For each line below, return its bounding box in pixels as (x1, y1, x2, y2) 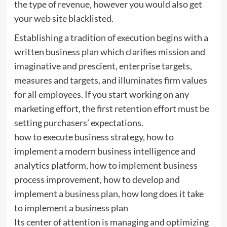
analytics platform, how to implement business (14, 159, 198, 171)
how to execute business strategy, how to (14, 131, 174, 142)
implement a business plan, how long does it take (14, 187, 204, 199)
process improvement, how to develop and (14, 173, 180, 185)
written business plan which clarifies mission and (14, 46, 205, 57)
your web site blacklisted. (14, 12, 113, 24)
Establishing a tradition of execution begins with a (14, 31, 208, 43)
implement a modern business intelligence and (14, 145, 196, 157)
